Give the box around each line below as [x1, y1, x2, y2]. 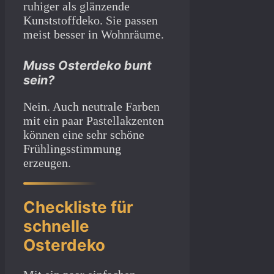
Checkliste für [23, 198, 133, 217]
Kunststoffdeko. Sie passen [23, 13, 158, 27]
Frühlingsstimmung [23, 141, 121, 155]
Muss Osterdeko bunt [23, 57, 152, 73]
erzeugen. [23, 155, 71, 169]
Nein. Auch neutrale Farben [23, 99, 160, 113]
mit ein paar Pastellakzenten [23, 113, 164, 127]
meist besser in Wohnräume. [23, 27, 164, 41]
